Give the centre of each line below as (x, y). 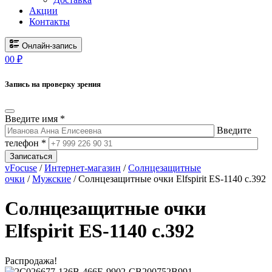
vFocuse (21, 168)
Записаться (31, 156)
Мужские (52, 178)
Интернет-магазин (83, 168)
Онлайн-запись (49, 46)
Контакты (49, 22)
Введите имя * (35, 118)
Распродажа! (31, 260)
